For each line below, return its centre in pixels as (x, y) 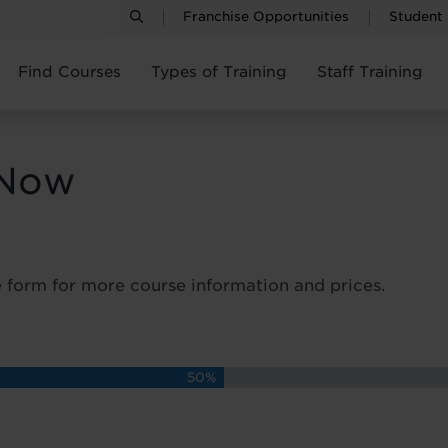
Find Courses (69, 72)
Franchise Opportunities (266, 16)
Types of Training (219, 72)
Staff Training (370, 72)
